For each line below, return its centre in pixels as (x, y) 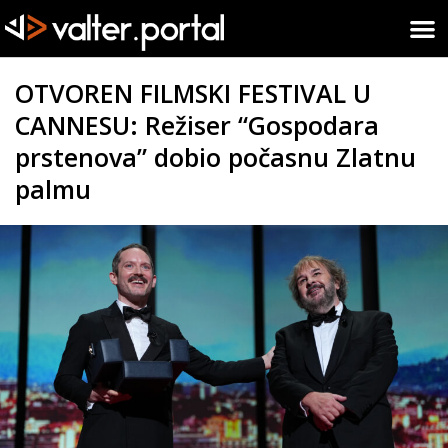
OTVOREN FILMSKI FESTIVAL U (193, 92)
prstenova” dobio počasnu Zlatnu (215, 156)
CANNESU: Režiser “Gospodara (197, 124)
